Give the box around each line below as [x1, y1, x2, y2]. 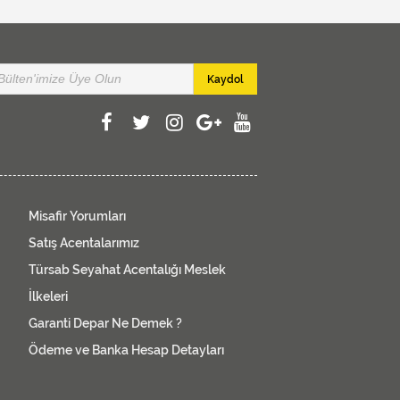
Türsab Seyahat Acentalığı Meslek [29, 262, 226, 277]
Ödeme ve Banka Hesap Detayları [29, 342, 224, 357]
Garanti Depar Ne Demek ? [29, 315, 182, 330]
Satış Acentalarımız [29, 235, 139, 250]
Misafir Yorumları [29, 208, 126, 223]
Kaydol [206, 72, 244, 86]
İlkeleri [29, 288, 68, 304]
